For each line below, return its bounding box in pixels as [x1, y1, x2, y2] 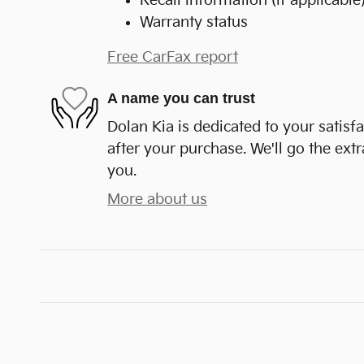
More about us [107, 190, 207, 208]
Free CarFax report [107, 48, 238, 66]
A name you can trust [107, 90, 255, 106]
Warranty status [140, 13, 248, 31]
